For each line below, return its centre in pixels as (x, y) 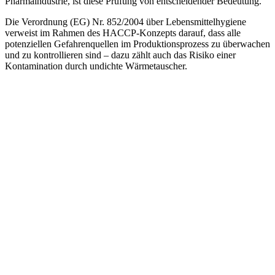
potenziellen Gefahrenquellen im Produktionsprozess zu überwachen (137, 44)
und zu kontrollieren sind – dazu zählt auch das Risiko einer (120, 55)
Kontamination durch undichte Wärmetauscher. (96, 66)
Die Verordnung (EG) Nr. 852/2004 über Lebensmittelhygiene (126, 21)
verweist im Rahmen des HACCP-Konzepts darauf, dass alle (123, 33)
